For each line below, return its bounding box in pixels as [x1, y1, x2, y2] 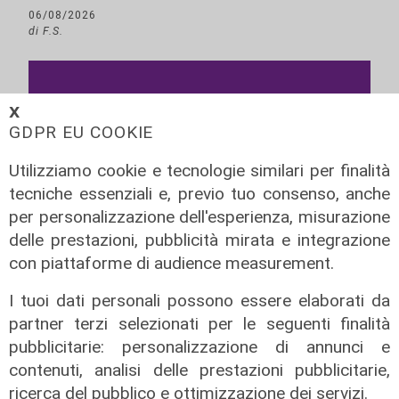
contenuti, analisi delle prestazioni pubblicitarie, [9, 359, 390, 380]
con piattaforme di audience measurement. [9, 252, 334, 273]
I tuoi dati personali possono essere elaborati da [9, 289, 390, 311]
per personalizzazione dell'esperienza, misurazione [9, 206, 390, 227]
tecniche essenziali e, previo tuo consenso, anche [9, 183, 390, 204]
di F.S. [28, 24, 63, 38]
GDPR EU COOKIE [9, 121, 154, 142]
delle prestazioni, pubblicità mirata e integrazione [9, 229, 390, 250]
